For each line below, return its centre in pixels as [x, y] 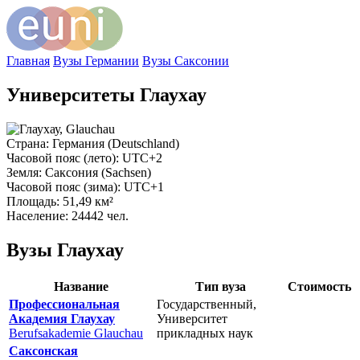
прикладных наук [205, 333]
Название [81, 286]
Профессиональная [64, 304]
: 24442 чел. [97, 215]
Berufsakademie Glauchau [76, 333]
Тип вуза [221, 286]
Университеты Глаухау [106, 94]
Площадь [31, 201]
